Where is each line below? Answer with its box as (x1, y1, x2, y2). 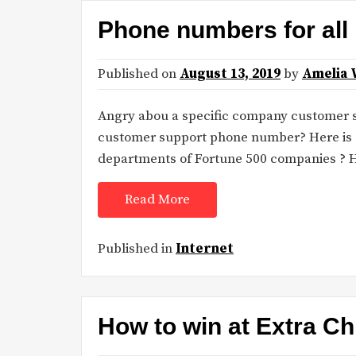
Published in (98, 239, 176, 257)
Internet (176, 239, 234, 257)
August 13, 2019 (180, 65, 281, 83)
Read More (125, 191, 190, 209)
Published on (98, 65, 180, 83)
